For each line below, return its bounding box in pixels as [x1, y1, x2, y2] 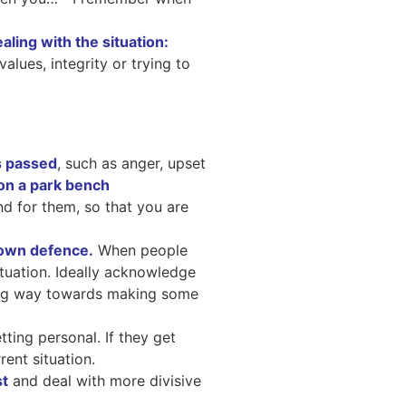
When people [93, 241, 188, 260]
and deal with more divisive [8, 372, 201, 391]
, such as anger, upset [57, 154, 206, 173]
